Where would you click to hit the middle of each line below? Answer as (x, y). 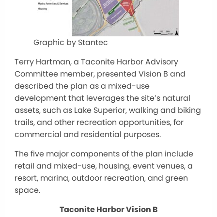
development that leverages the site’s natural (102, 98)
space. (27, 190)
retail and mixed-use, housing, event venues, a (104, 166)
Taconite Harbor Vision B (108, 209)
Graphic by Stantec (71, 42)
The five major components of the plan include (104, 154)
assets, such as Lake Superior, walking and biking (108, 110)
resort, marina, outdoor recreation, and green (101, 178)
